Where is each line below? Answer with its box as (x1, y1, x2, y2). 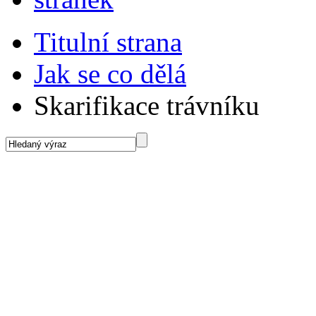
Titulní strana (34, 26, 182, 57)
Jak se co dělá (34, 58, 186, 89)
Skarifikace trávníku (34, 90, 260, 121)
